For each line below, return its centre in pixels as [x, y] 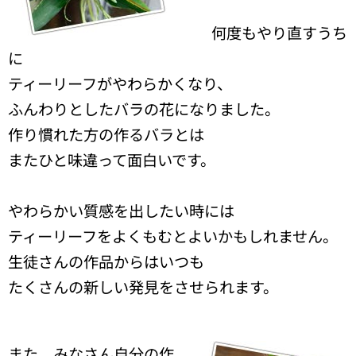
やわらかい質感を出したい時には [121, 211]
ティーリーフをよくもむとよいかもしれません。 [173, 236]
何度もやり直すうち [279, 33]
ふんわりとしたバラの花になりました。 [144, 109]
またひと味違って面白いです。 [112, 160]
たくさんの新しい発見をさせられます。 [143, 287]
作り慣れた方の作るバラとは [106, 135]
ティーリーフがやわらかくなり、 [120, 84]
